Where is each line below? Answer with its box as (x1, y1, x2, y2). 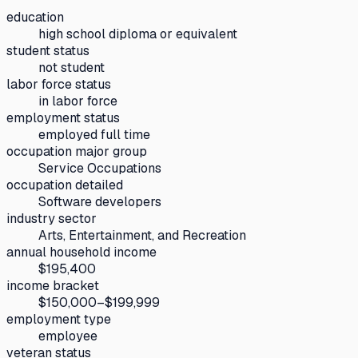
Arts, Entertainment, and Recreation (38, 226, 246, 244)
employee (38, 327, 97, 344)
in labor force (38, 92, 117, 109)
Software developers (38, 193, 161, 210)
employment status (6, 109, 120, 126)
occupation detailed (6, 176, 123, 193)
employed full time (38, 125, 150, 143)
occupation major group (6, 142, 147, 160)
